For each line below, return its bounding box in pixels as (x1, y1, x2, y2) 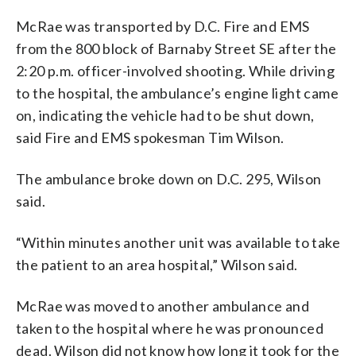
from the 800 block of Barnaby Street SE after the (16, 39, 337, 57)
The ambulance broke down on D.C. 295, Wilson (16, 169, 322, 188)
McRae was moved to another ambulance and (16, 296, 309, 315)
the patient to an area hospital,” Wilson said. (16, 255, 298, 273)
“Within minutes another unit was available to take (16, 233, 340, 251)
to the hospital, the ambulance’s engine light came (16, 83, 339, 102)
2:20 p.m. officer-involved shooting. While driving (16, 61, 335, 79)
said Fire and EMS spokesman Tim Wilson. (16, 128, 284, 146)
